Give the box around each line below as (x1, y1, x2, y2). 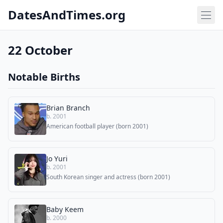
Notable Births (8, 70, 80, 84)
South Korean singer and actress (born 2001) (46, 173, 170, 181)
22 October (8, 42, 73, 58)
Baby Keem (46, 205, 84, 214)
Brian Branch (46, 103, 90, 112)
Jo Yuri (46, 154, 68, 163)
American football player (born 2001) (46, 122, 148, 130)
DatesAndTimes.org (8, 6, 125, 23)
